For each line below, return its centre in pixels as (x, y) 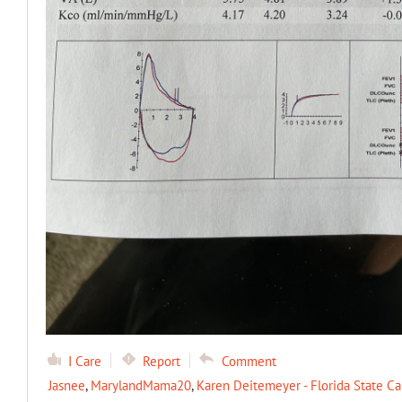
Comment (249, 362)
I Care (84, 362)
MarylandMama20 (140, 386)
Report (161, 362)
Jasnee (66, 386)
